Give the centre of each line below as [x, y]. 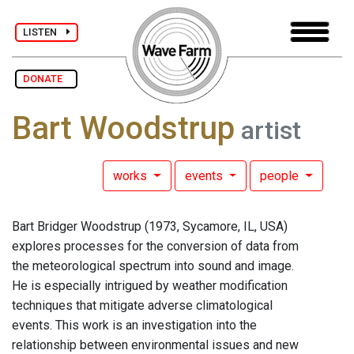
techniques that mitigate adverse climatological [142, 306]
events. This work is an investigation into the [134, 326]
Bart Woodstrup [123, 129]
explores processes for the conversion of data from [155, 247]
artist [268, 131]
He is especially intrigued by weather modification [150, 286]
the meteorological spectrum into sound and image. [153, 266]
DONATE [46, 79]
